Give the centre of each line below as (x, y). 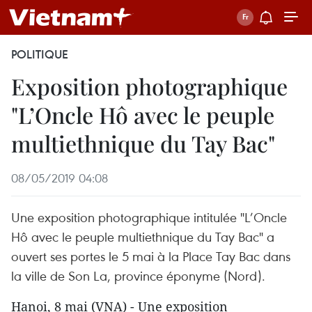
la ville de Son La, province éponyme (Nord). (138, 275)
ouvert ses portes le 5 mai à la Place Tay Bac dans (151, 256)
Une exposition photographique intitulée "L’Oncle (149, 217)
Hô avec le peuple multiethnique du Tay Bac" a (143, 236)
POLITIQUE (40, 54)
